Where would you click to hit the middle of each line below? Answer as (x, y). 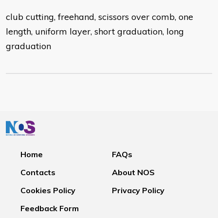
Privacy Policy (138, 191)
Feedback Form (50, 209)
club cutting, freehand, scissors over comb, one (100, 17)
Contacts (38, 173)
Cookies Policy (48, 191)
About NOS (134, 173)
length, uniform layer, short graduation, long (95, 32)
